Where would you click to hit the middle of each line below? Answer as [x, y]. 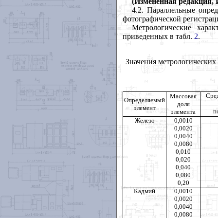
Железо [145, 120]
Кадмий [145, 191]
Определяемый [145, 100]
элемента [183, 111]
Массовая [183, 96]
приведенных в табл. [158, 36]
